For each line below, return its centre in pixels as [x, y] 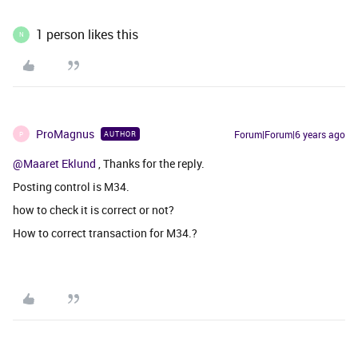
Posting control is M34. [71, 187]
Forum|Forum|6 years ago [290, 134]
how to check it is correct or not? [93, 210]
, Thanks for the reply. [150, 163]
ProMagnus [65, 134]
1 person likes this [87, 34]
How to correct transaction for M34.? [105, 233]
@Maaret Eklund [54, 163]
